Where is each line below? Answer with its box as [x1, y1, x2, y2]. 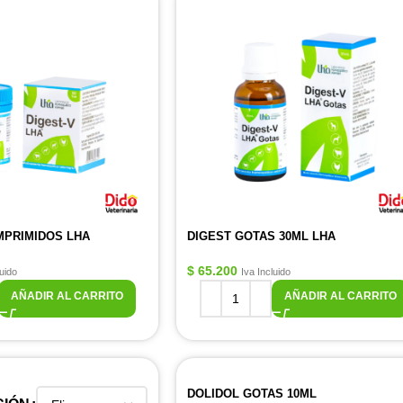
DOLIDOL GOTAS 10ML [187, 387, 317, 400]
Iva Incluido [241, 266, 291, 277]
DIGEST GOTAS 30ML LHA [187, 229, 336, 243]
